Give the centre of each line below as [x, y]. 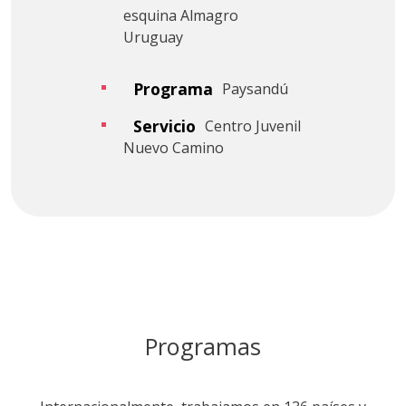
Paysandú [256, 89]
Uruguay [153, 38]
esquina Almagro [181, 16]
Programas [203, 347]
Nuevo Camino [174, 148]
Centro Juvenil [253, 126]
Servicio [164, 126]
